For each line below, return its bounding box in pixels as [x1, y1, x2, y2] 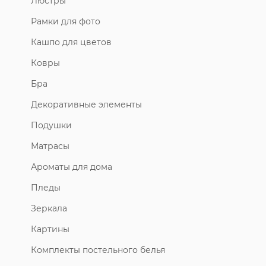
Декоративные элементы [31, 99, 142, 110]
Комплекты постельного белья [31, 244, 165, 255]
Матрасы [31, 140, 69, 151]
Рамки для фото [31, 15, 100, 27]
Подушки [31, 119, 72, 131]
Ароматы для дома [31, 161, 112, 172]
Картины [31, 223, 69, 235]
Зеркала [31, 202, 67, 214]
